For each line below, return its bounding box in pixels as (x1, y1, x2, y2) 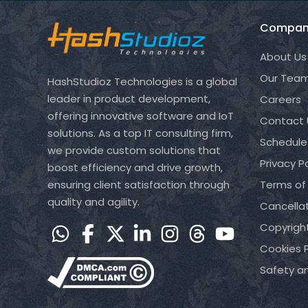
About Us (259, 49, 307, 64)
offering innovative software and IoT (47, 109, 234, 123)
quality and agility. (47, 195, 140, 209)
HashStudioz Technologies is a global (47, 74, 237, 89)
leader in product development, (47, 91, 210, 106)
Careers (259, 92, 301, 107)
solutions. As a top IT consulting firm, (47, 126, 233, 140)
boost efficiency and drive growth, (47, 160, 223, 175)
